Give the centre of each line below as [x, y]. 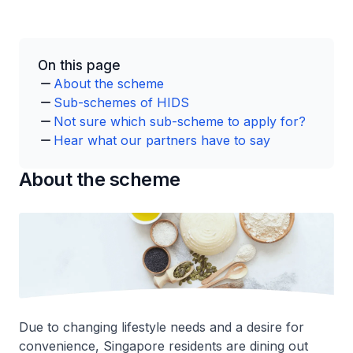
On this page [79, 65]
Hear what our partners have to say [162, 140]
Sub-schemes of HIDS [121, 102]
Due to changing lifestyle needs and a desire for [162, 327]
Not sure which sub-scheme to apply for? [180, 121]
